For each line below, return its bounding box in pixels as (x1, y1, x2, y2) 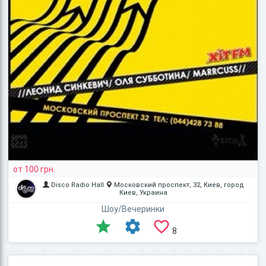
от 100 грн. (13, 164, 56, 174)
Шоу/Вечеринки (102, 204, 164, 214)
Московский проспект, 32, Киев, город (113, 180, 244, 189)
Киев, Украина (119, 188, 167, 197)
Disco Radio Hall (50, 180, 104, 189)
